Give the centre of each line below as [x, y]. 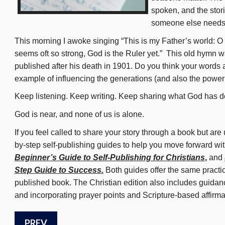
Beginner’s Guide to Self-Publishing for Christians [110, 157]
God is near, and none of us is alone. [79, 114]
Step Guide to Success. [59, 170]
